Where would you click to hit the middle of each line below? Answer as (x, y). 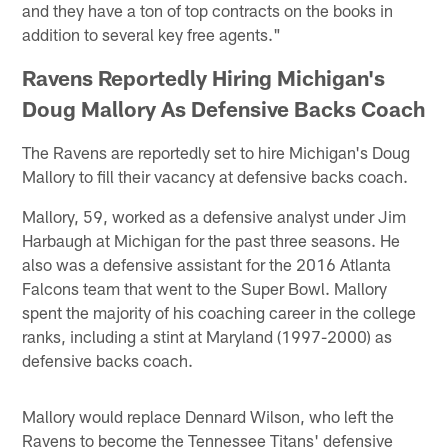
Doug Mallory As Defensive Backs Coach (224, 108)
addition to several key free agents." (152, 33)
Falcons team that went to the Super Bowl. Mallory (205, 287)
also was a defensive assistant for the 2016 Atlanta (207, 263)
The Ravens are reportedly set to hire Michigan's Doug (216, 151)
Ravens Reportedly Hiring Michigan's (204, 77)
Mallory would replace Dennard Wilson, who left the (208, 415)
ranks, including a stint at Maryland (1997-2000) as (207, 335)
